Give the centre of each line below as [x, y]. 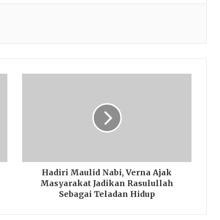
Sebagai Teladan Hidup [107, 194]
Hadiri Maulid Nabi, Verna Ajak [107, 172]
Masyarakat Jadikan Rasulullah [107, 183]
